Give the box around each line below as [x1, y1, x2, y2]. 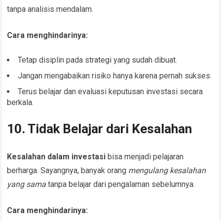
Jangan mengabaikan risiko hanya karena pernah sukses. [18, 71, 212, 81]
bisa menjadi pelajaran [106, 152, 184, 162]
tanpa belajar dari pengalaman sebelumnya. [46, 180, 195, 189]
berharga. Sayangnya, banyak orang [7, 166, 129, 176]
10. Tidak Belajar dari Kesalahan [7, 121, 192, 137]
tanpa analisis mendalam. [7, 4, 94, 14]
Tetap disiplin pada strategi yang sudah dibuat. [18, 55, 178, 65]
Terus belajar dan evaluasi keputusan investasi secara [18, 87, 203, 97]
